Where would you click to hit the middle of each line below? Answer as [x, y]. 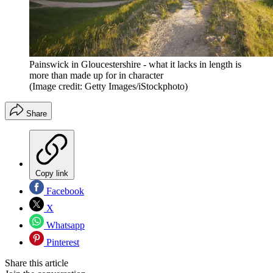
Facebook [64, 191]
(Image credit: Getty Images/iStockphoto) [108, 87]
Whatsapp [64, 225]
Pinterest [62, 243]
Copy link [52, 174]
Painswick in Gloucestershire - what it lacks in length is [135, 65]
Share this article [37, 263]
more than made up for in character [96, 76]
